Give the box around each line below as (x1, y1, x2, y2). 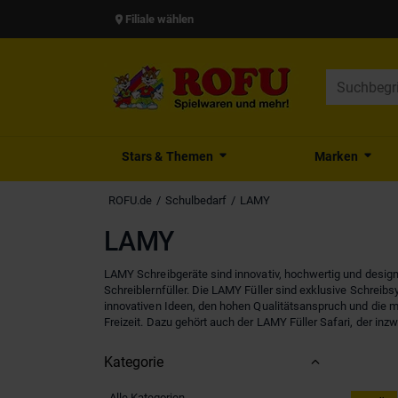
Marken (314, 149, 358, 163)
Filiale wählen (125, 12, 194, 26)
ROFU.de (108, 194, 152, 207)
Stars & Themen (122, 149, 213, 163)
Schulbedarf (165, 194, 227, 207)
